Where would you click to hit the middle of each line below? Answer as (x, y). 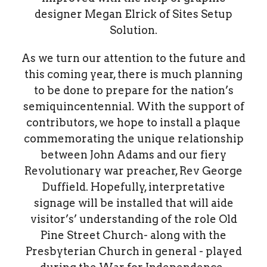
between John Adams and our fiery (133, 154)
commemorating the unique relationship (133, 138)
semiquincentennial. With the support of (133, 106)
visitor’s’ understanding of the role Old (133, 219)
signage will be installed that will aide (133, 203)
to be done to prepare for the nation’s (133, 90)
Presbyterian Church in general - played (133, 251)
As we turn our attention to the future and (133, 58)
